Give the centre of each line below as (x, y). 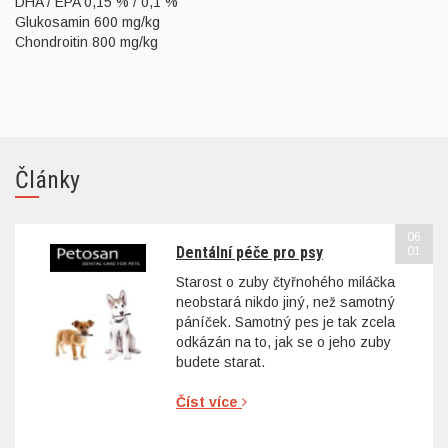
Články (47, 180)
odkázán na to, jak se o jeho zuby (283, 341)
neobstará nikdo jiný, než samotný (285, 301)
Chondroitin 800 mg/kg (86, 42)
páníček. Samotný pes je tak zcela (285, 321)
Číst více (209, 401)
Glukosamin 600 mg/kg (87, 22)
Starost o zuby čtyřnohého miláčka (285, 281)
